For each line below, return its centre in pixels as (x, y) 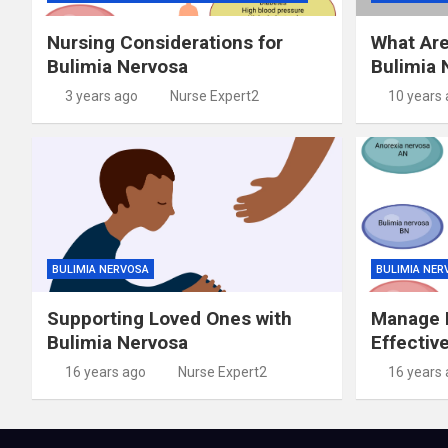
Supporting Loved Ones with (169, 318)
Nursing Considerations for (165, 42)
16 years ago (105, 371)
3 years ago (101, 95)
